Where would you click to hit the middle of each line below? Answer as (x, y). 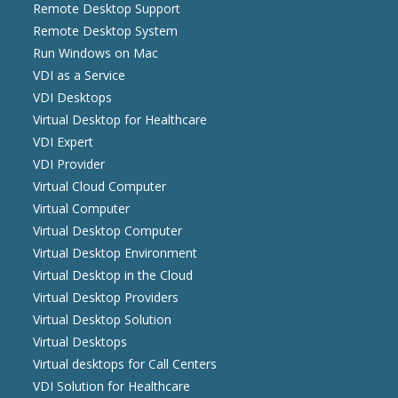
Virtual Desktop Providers (106, 298)
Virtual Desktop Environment (115, 253)
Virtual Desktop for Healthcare (120, 120)
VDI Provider (69, 164)
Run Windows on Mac (96, 53)
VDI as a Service (80, 76)
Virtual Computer (82, 209)
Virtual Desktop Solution (103, 320)
